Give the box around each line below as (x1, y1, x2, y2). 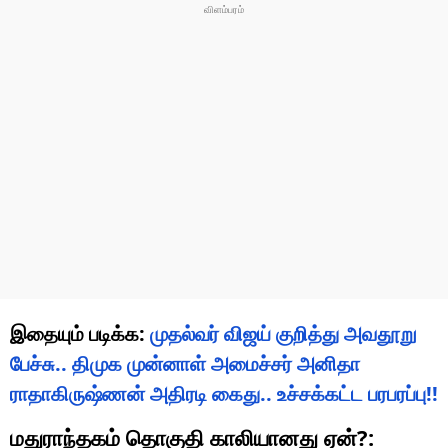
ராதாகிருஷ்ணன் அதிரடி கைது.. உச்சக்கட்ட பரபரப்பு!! (10, 379, 438, 407)
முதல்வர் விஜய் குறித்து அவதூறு (150, 319, 417, 347)
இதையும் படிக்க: (10, 319, 150, 347)
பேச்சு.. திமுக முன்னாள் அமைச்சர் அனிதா (10, 349, 360, 377)
